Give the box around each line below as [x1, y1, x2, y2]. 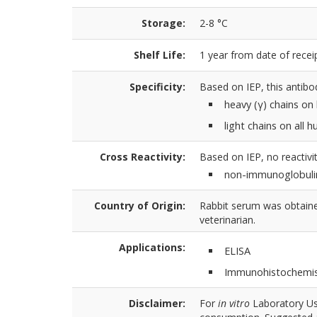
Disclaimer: [129, 296, 185, 310]
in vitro [218, 296, 250, 310]
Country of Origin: [94, 199, 185, 212]
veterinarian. [200, 213, 255, 226]
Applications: [119, 241, 185, 254]
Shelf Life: [134, 48, 185, 62]
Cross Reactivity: [100, 150, 185, 163]
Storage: [142, 16, 185, 30]
